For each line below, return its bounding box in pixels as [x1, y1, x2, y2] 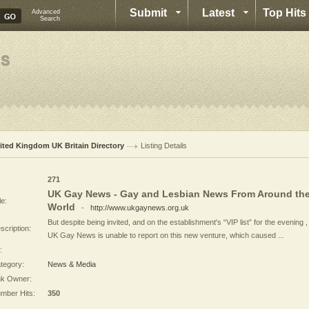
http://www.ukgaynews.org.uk [90, 203, 189, 212]
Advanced [32, 8, 60, 15]
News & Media [48, 260, 96, 268]
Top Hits [263, 7, 306, 19]
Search [40, 15, 60, 22]
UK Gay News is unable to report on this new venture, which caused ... [48, 231, 284, 239]
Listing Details [141, 141, 187, 150]
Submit [130, 7, 167, 19]
